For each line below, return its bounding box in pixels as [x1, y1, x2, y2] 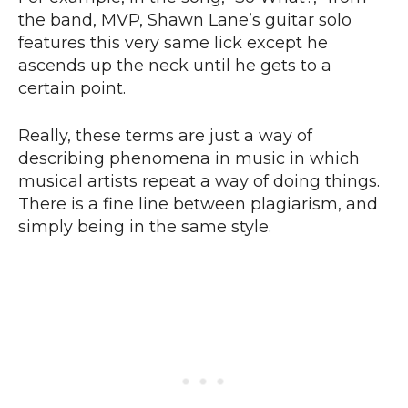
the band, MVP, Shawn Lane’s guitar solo [18, 10, 352, 31]
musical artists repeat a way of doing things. [18, 171, 380, 192]
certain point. [18, 78, 130, 99]
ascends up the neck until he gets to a [18, 56, 331, 76]
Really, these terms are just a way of [18, 126, 312, 147]
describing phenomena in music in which [18, 148, 360, 169]
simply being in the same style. [18, 217, 276, 238]
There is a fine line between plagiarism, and [18, 194, 378, 215]
